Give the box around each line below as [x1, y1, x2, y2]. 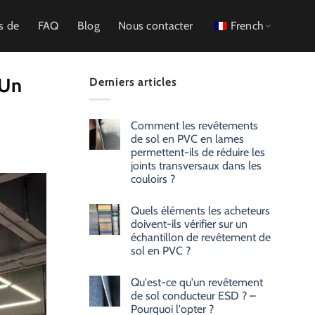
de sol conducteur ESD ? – [131, 288, 256, 302]
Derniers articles [89, 75, 177, 89]
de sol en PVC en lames [131, 131, 244, 146]
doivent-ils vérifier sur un [131, 217, 247, 231]
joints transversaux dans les [131, 158, 262, 172]
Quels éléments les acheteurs [131, 203, 270, 217]
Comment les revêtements [131, 118, 258, 132]
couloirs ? [131, 172, 175, 186]
